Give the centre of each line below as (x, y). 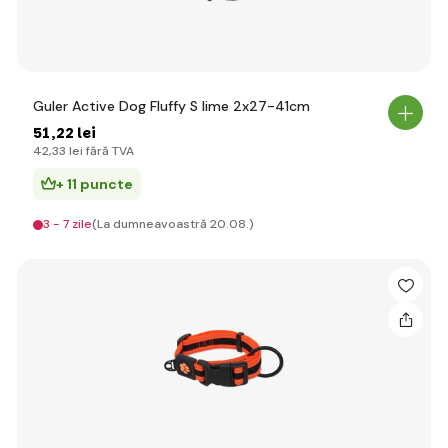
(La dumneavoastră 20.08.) (173, 224)
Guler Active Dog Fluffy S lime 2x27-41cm (171, 106)
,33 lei (66, 151)
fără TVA (108, 151)
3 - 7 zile (67, 224)
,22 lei (73, 133)
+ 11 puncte (94, 184)
